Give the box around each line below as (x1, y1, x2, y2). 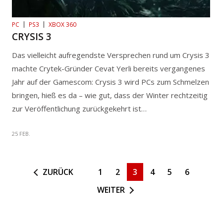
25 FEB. (12, 130, 30, 138)
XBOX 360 (49, 20, 76, 29)
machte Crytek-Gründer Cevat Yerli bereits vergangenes (12, 63, 205, 74)
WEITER (97, 184, 125, 196)
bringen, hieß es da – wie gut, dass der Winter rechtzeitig (12, 90, 208, 101)
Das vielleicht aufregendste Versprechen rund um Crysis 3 (12, 50, 210, 60)
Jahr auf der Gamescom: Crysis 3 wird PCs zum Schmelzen (12, 77, 209, 87)
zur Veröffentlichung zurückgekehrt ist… (12, 104, 147, 114)
